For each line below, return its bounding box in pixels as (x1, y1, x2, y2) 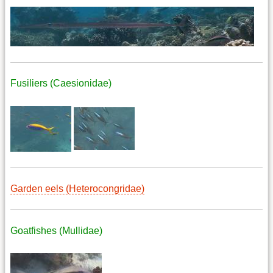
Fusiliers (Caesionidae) (10, 78, 112, 89)
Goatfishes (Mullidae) (10, 225, 102, 236)
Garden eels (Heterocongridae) (10, 183, 144, 194)
